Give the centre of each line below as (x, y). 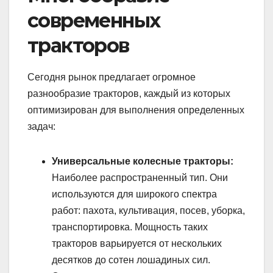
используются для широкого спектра (134, 194)
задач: (41, 127)
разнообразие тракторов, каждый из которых (129, 94)
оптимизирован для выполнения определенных (136, 110)
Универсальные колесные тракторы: (143, 161)
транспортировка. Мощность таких (130, 227)
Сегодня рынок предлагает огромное (112, 77)
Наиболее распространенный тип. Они (140, 178)
